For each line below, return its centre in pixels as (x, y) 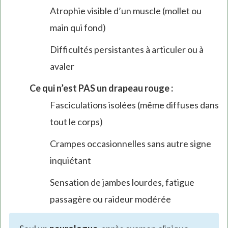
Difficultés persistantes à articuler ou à (126, 50)
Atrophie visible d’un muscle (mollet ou (125, 11)
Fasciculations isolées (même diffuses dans (134, 105)
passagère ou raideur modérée (110, 199)
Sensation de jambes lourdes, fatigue (122, 182)
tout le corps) (76, 122)
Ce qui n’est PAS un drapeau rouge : (101, 88)
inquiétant (70, 161)
